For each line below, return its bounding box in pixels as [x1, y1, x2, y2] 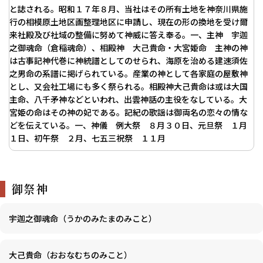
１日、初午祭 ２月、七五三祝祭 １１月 [9, 131, 166, 144]
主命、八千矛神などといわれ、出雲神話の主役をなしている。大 [9, 93, 247, 105]
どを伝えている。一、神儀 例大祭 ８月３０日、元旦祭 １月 [9, 119, 247, 131]
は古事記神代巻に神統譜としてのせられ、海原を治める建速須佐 [9, 54, 248, 66]
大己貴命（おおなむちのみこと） [9, 248, 132, 261]
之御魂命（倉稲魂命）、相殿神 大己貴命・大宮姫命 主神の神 [9, 41, 248, 53]
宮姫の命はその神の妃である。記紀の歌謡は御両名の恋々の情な [9, 106, 248, 118]
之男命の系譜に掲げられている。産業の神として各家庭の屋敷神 [9, 67, 248, 79]
